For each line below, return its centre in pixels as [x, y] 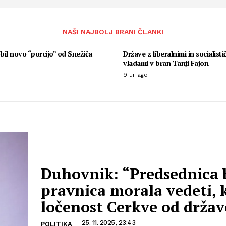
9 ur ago [135, 74]
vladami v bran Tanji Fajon [166, 63]
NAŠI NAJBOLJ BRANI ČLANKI [113, 32]
